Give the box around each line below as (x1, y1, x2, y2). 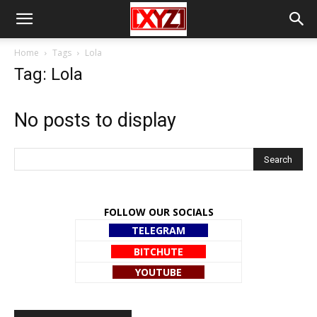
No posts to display (14, 109, 176, 132)
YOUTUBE (113, 265, 204, 279)
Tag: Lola (14, 64, 83, 84)
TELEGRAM (109, 224, 208, 237)
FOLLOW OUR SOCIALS (103, 205, 214, 219)
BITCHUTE (111, 245, 206, 258)
